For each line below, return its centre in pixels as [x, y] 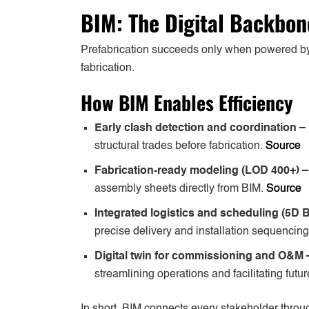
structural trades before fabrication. [179, 146]
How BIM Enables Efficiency [187, 102]
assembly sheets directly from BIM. [179, 189]
